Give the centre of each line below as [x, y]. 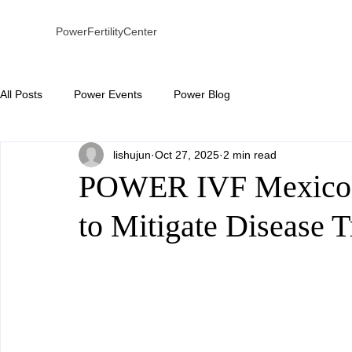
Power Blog [202, 94]
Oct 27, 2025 [187, 154]
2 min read [250, 154]
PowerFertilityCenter [106, 31]
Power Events [108, 94]
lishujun [132, 154]
